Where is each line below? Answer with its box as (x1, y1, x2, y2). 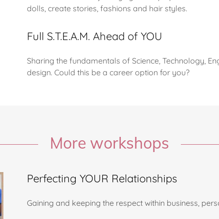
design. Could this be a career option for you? (26, 67, 190, 77)
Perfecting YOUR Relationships (26, 172, 177, 185)
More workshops (50, 133, 169, 153)
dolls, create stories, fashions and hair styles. (26, 3, 189, 13)
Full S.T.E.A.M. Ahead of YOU (26, 29, 162, 43)
